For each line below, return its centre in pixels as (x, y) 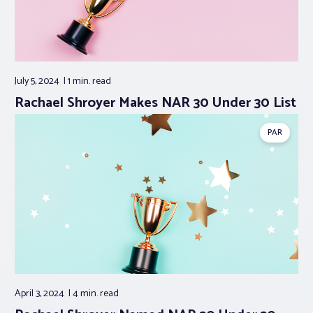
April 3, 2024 (41, 293)
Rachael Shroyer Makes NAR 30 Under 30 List (155, 103)
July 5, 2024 (38, 82)
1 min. (80, 82)
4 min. (86, 293)
